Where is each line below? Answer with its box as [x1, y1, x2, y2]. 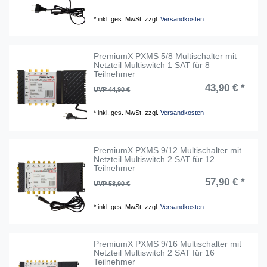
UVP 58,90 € [94, 179, 131, 187]
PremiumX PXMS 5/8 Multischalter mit [94, 51, 237, 61]
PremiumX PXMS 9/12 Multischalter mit [94, 145, 242, 155]
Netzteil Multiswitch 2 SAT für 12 [94, 154, 215, 164]
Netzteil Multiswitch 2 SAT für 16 [94, 248, 215, 258]
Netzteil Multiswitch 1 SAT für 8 [94, 60, 210, 70]
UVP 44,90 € [94, 86, 131, 94]
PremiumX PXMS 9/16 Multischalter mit [94, 239, 242, 249]
